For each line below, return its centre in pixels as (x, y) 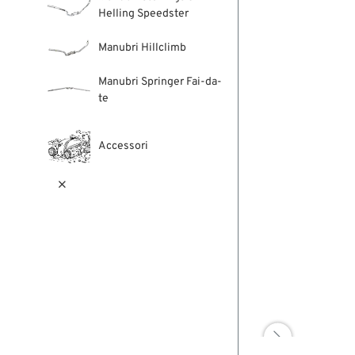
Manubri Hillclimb (142, 48)
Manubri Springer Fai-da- (160, 82)
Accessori (123, 146)
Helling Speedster (143, 14)
